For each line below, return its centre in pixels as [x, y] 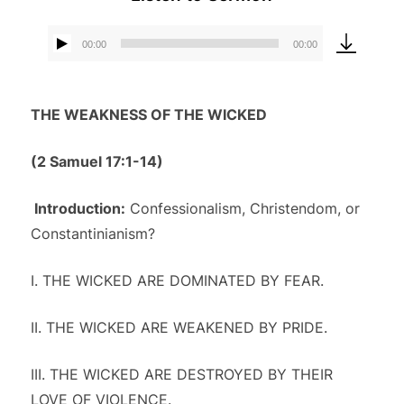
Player [222, 80]
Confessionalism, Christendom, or [242, 208]
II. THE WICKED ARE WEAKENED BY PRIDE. [179, 327]
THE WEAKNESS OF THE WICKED [148, 115]
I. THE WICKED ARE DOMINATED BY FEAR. [177, 280]
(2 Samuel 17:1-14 [93, 161]
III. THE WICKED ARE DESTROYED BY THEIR [181, 374]
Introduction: [79, 208]
